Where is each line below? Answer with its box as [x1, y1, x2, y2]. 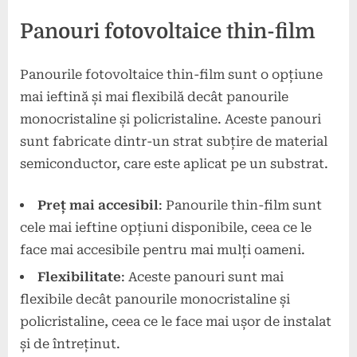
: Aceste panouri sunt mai [121, 269, 284, 285]
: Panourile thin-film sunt [159, 197, 322, 213]
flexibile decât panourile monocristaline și [20, 292, 290, 308]
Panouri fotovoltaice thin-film [20, 20, 316, 44]
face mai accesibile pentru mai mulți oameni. [20, 241, 305, 257]
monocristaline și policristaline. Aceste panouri [20, 111, 321, 127]
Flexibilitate [37, 269, 121, 285]
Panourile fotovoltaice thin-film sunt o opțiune [20, 66, 323, 82]
